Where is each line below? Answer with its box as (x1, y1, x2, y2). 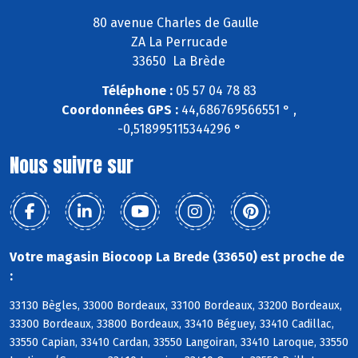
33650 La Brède (133, 54, 225, 70)
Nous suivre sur (10, 151, 133, 181)
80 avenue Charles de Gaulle (93, 15, 265, 31)
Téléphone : (101, 83, 173, 99)
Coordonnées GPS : (62, 102, 178, 118)
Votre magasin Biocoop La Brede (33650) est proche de (10, 249, 344, 265)
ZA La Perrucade (130, 34, 228, 50)
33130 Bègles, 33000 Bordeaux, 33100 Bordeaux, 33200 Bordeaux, (10, 299, 342, 313)
